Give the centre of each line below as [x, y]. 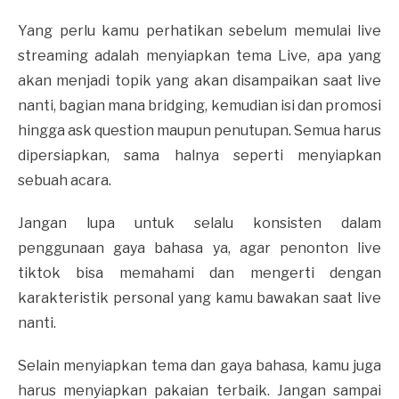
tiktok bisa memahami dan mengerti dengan [199, 273]
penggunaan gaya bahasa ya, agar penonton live [199, 248]
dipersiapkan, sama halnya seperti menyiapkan [199, 155]
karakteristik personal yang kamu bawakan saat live [199, 297]
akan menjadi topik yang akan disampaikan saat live [199, 80]
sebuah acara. [66, 180]
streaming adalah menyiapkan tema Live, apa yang [199, 55]
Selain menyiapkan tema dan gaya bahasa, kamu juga [199, 365]
